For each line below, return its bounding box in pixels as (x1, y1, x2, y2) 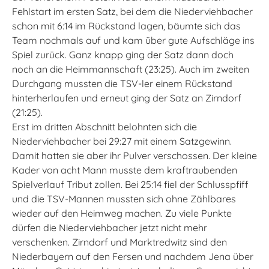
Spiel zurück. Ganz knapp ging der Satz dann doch (12, 49, 234, 61)
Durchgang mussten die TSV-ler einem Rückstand (12, 77, 232, 89)
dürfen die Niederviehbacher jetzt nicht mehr (12, 222, 207, 234)
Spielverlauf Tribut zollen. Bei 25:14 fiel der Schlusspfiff (12, 178, 249, 190)
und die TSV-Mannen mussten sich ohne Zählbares (12, 193, 236, 205)
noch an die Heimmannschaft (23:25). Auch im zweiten (12, 63, 249, 75)
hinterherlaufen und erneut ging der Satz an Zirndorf (12, 92, 241, 104)
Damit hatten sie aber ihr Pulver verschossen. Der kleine (12, 150, 257, 162)
